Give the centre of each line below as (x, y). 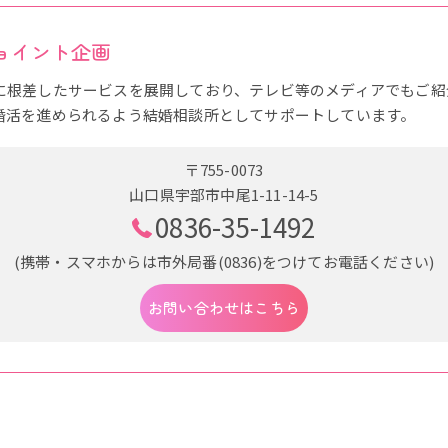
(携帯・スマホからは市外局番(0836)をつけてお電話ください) (224, 261)
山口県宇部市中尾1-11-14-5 (224, 194)
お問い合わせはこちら (224, 307)
